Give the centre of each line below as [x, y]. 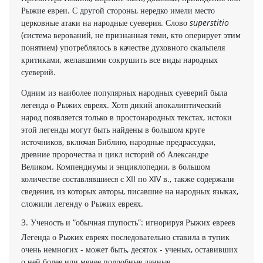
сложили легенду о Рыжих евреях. [82, 203]
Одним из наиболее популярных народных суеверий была [124, 92]
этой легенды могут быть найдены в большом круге [113, 129]
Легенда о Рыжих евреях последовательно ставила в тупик [125, 237]
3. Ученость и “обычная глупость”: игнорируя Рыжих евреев [128, 222]
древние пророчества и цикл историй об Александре [115, 154]
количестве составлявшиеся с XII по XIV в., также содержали [128, 178]
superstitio [209, 22]
